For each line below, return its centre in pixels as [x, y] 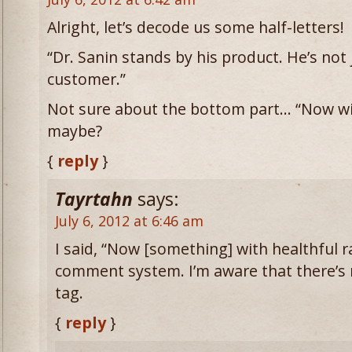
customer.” [86, 79]
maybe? [75, 131]
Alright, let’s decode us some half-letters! [196, 27]
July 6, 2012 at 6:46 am [129, 221]
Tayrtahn [94, 199]
